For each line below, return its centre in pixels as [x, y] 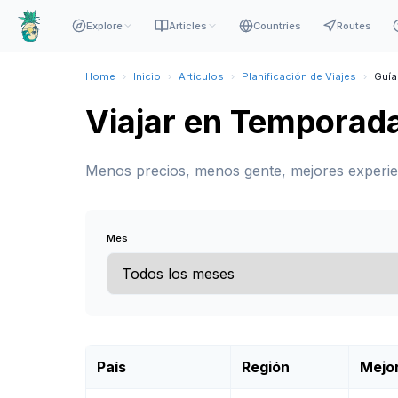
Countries [277, 26]
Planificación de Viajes [299, 76]
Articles [187, 26]
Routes [354, 26]
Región [266, 367]
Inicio [147, 76]
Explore [104, 26]
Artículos [201, 76]
